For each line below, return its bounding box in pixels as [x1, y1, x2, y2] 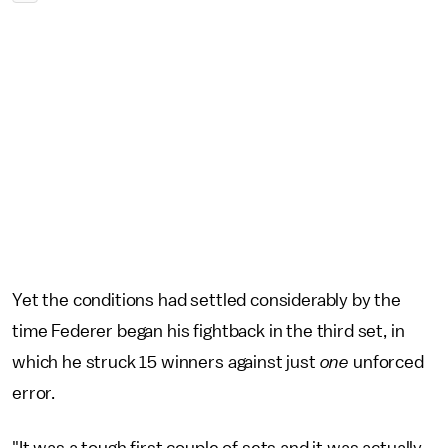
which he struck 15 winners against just [12, 353, 320, 371]
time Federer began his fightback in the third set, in [12, 322, 405, 340]
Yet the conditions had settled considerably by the [12, 291, 401, 309]
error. [12, 384, 56, 402]
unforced [349, 353, 424, 371]
